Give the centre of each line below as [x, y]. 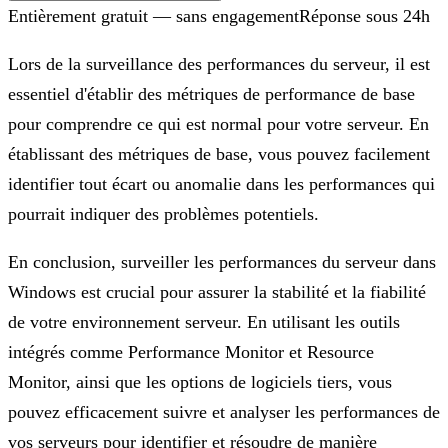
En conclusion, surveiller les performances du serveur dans [222, 261]
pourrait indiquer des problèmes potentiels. [163, 213]
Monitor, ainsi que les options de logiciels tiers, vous [200, 381]
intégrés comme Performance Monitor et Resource [191, 351]
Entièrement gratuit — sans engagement [153, 15]
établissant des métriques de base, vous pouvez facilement [219, 153]
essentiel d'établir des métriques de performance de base [211, 93]
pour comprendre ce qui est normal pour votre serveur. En [218, 123]
